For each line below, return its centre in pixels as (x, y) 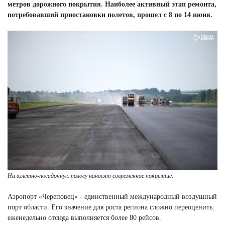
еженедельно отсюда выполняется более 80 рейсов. (84, 218)
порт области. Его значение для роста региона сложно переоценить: (111, 207)
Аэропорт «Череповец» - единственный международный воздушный (112, 197)
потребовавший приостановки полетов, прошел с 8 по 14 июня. (110, 15)
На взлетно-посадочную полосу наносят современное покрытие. (90, 176)
